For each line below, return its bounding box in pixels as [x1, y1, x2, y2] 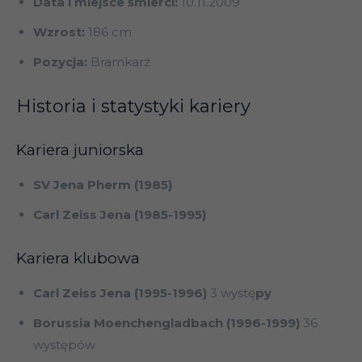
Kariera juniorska [16, 141, 144, 160]
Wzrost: [33, 24, 85, 40]
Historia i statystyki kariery [16, 95, 250, 118]
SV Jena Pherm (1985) [33, 177, 172, 193]
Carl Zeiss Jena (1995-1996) [33, 285, 210, 301]
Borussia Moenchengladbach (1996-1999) [33, 315, 303, 331]
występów [33, 337, 95, 353]
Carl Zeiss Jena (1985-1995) [33, 207, 206, 223]
